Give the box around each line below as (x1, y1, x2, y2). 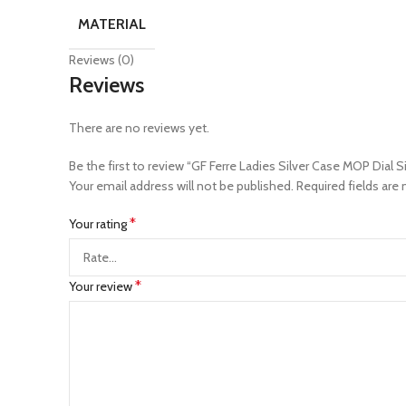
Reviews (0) (69, 52, 134, 68)
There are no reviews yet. (69, 120, 209, 136)
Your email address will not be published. (69, 178, 294, 194)
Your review (69, 278, 135, 295)
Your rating (69, 216, 130, 232)
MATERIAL (78, 14, 146, 33)
